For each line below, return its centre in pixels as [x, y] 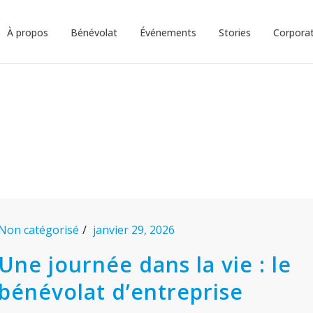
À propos [28, 32]
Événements [168, 32]
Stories [235, 32]
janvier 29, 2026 [134, 230]
